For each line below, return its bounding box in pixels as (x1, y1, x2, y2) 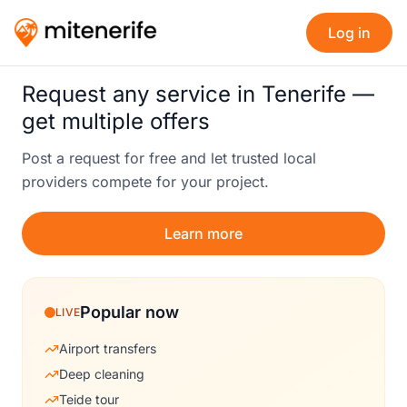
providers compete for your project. (22, 173, 269, 191)
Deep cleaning (59, 366, 144, 382)
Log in (328, 24, 371, 42)
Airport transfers (59, 341, 156, 356)
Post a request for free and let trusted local (22, 149, 316, 167)
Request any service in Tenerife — (22, 81, 374, 107)
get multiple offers (22, 108, 210, 134)
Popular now (80, 303, 180, 322)
